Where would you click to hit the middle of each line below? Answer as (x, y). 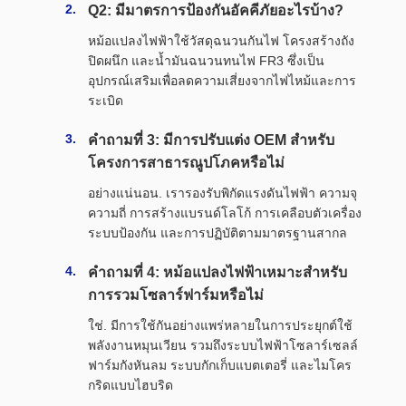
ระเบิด (106, 101)
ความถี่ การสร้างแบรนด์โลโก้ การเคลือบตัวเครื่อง (225, 213)
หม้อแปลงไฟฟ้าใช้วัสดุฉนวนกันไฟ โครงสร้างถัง (221, 41)
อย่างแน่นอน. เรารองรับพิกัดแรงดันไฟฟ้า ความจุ (222, 193)
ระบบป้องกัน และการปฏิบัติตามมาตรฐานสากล (217, 233)
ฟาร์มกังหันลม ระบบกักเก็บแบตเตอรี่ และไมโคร (220, 366)
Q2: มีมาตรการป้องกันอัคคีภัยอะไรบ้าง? (216, 11)
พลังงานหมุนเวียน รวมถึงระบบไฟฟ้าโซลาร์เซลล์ (223, 346)
